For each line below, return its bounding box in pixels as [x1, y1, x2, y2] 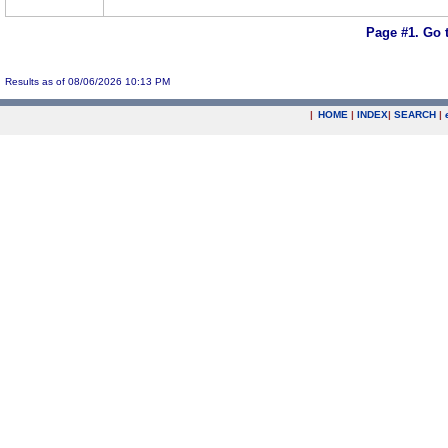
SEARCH [394, 109, 436, 120]
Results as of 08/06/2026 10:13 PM [5, 75, 170, 87]
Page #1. [365, 25, 423, 41]
